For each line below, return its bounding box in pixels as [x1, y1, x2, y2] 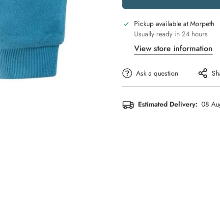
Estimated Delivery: [138, 99, 197, 110]
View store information [134, 42, 213, 54]
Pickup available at [134, 18, 190, 28]
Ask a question [136, 68, 178, 78]
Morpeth [190, 18, 214, 28]
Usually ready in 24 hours [134, 28, 208, 39]
